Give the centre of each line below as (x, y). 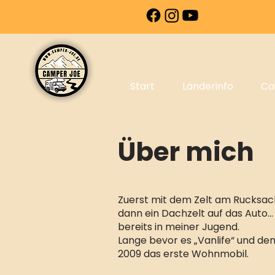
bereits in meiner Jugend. (178, 227)
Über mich (186, 152)
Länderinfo (208, 87)
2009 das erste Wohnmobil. (183, 254)
